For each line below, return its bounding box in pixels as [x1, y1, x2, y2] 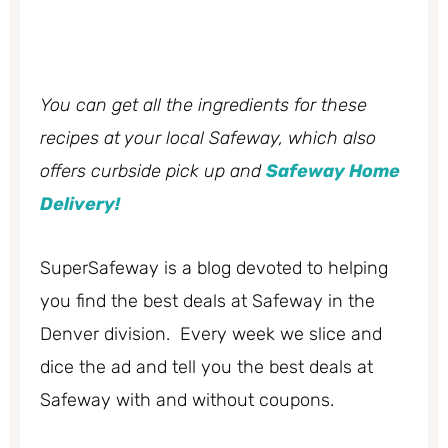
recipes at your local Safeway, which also [40, 126, 376, 149]
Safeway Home [266, 159, 400, 182]
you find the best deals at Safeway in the [40, 290, 375, 313]
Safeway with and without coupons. [40, 389, 334, 412]
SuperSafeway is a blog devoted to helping [40, 257, 388, 280]
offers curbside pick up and [40, 159, 266, 182]
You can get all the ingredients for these [40, 93, 367, 116]
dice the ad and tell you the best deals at [40, 356, 373, 379]
